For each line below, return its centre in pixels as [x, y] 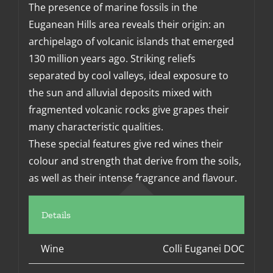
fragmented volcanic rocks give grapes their [129, 110]
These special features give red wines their [126, 144]
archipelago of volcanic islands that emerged [131, 42]
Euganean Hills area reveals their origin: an [126, 25]
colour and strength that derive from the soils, [135, 161]
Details [56, 215]
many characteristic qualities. [96, 127]
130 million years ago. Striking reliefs [112, 59]
